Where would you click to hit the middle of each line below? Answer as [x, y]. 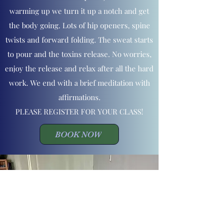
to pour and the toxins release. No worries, [79, 54]
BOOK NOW [78, 134]
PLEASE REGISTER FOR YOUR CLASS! [79, 111]
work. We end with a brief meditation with [79, 83]
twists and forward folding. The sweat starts [79, 40]
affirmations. [79, 97]
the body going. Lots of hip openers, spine [79, 25]
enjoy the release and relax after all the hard [79, 68]
